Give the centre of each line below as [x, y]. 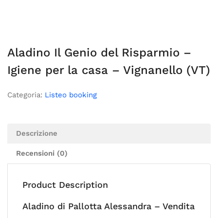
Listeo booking [71, 95]
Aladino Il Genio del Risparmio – [99, 53]
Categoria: [26, 95]
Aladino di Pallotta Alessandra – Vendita [109, 206]
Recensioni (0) [42, 153]
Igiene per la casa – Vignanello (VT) [109, 70]
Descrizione [37, 133]
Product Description [65, 185]
